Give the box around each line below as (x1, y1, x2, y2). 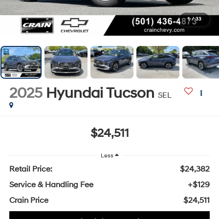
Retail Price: (9, 164, 52, 175)
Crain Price (9, 196, 48, 206)
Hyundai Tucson (45, 84, 154, 102)
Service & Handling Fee (9, 180, 93, 190)
